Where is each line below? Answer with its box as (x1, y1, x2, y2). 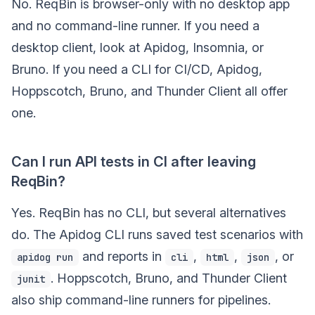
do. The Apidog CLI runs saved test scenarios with (11, 227, 303, 243)
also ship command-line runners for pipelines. (11, 292, 271, 308)
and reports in (79, 249, 165, 264)
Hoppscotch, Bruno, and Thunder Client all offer (11, 84, 288, 99)
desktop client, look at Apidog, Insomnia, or (11, 40, 264, 56)
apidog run (17, 251, 73, 264)
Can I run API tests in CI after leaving (11, 153, 256, 171)
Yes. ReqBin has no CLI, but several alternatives (11, 205, 286, 221)
